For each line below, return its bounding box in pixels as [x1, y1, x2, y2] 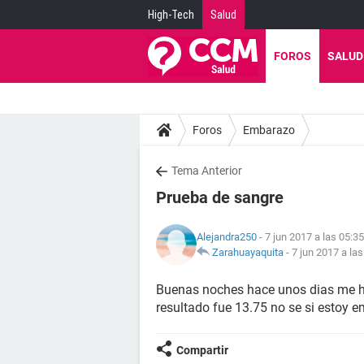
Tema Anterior [171, 164, 242, 177]
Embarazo [243, 123, 295, 136]
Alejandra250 [197, 231, 257, 243]
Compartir [176, 344, 228, 357]
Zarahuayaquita [212, 246, 284, 258]
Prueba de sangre [156, 188, 284, 207]
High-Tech [148, 8, 194, 21]
